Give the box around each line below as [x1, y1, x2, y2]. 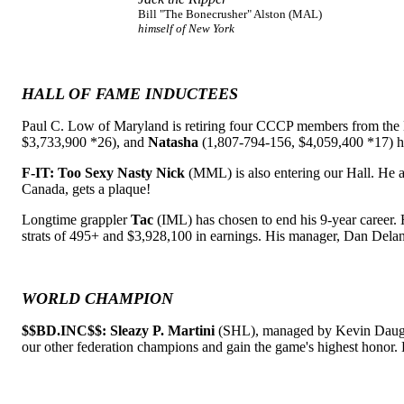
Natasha [148, 134, 198, 150]
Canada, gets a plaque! [22, 181, 151, 197]
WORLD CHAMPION [22, 289, 173, 308]
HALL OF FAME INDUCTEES [22, 85, 238, 103]
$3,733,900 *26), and [22, 134, 148, 150]
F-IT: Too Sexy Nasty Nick [22, 165, 185, 180]
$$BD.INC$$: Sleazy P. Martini [22, 323, 215, 338]
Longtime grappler [22, 212, 131, 227]
